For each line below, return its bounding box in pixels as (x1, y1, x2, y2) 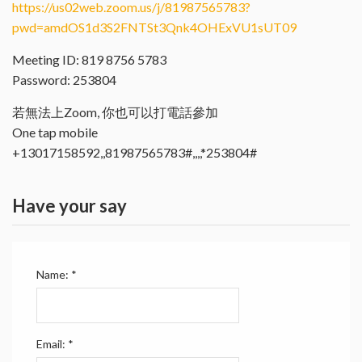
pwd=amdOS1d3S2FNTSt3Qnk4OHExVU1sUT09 (12, 19, 297, 35)
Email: (36, 337, 68, 351)
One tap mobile (12, 124, 98, 140)
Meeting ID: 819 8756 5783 (12, 52, 166, 67)
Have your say (12, 195, 127, 217)
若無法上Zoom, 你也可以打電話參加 (12, 104, 218, 120)
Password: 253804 (12, 72, 116, 87)
